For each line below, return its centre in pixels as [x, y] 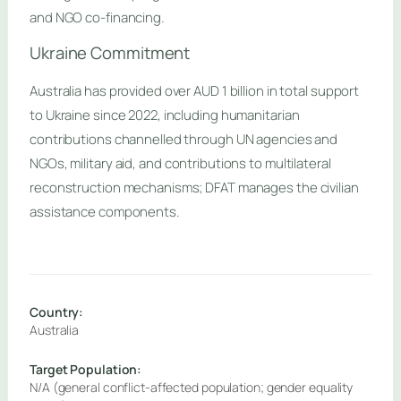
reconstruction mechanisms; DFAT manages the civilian [194, 187]
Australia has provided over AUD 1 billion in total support [195, 90]
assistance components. [105, 211]
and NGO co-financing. [97, 18]
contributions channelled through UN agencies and [184, 139]
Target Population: [86, 369]
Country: [57, 311]
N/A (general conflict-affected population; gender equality [192, 387]
